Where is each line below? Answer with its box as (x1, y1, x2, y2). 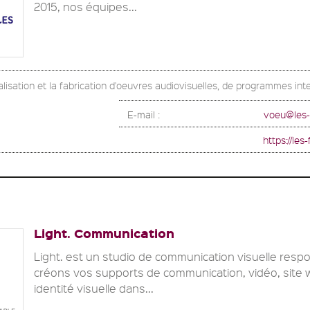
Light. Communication (34, 224, 175, 241)
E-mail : (127, 107, 163, 120)
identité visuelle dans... (34, 280, 154, 295)
